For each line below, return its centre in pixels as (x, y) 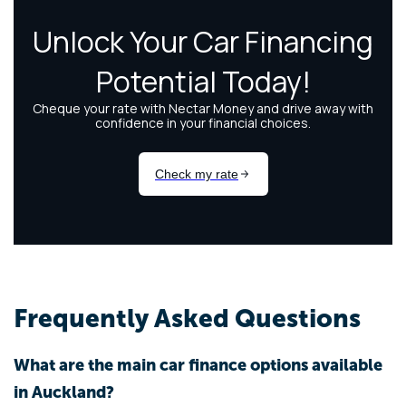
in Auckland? (64, 392)
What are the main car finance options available (198, 365)
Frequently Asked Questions (187, 318)
